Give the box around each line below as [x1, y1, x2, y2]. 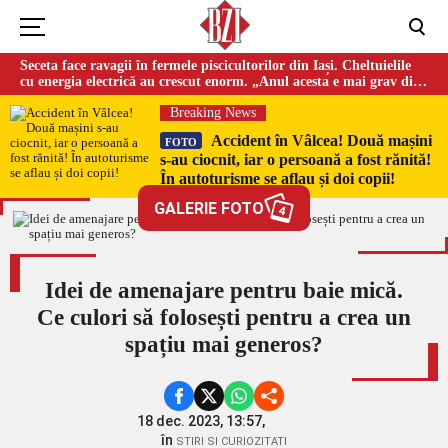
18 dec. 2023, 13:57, [136, 413, 268, 429]
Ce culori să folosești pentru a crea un [37, 305, 411, 330]
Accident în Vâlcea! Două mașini [207, 132, 432, 149]
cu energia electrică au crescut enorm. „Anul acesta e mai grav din [20, 74, 421, 89]
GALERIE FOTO [154, 198, 264, 218]
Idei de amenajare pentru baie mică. [45, 278, 403, 303]
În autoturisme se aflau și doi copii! [160, 170, 395, 187]
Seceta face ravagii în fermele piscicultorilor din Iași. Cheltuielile [20, 58, 411, 73]
